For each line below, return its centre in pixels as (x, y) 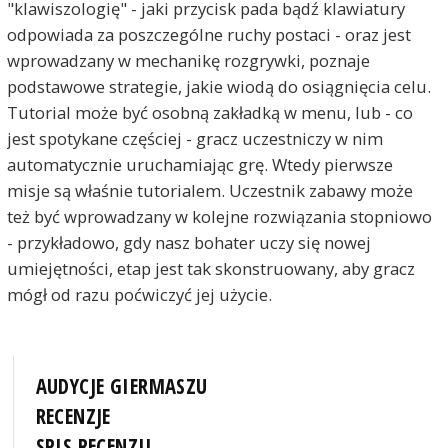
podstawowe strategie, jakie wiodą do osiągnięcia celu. (218, 86)
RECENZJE (73, 415)
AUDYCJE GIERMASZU (121, 385)
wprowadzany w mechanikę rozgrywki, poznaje (188, 60)
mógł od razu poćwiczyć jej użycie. (139, 294)
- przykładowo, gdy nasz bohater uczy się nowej (188, 242)
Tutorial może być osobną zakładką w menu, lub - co (209, 112)
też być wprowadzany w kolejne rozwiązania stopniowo (219, 216)
